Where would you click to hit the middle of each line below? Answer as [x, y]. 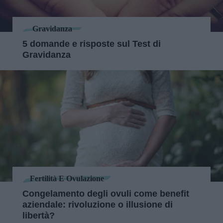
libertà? [39, 215]
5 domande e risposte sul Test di [92, 44]
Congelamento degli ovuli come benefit [106, 193]
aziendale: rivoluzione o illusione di [98, 204]
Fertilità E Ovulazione [67, 179]
